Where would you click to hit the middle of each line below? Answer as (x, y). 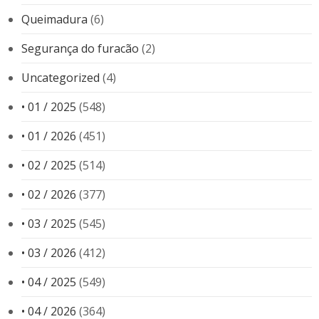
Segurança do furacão (80, 48)
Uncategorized (61, 77)
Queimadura (54, 19)
